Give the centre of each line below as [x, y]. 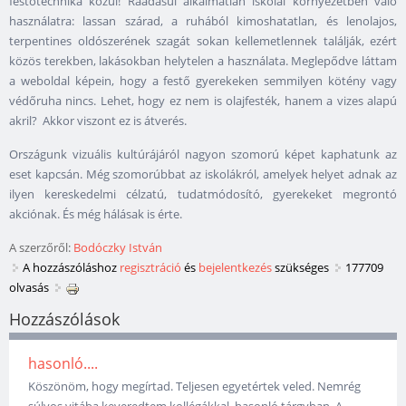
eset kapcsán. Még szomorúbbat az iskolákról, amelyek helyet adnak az [203, 174]
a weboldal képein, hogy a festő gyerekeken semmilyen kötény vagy [203, 81]
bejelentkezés [235, 268]
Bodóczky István [118, 248]
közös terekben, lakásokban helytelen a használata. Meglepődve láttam [203, 61]
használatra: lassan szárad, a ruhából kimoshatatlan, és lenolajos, [203, 21]
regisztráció [150, 268]
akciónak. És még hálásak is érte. [96, 214]
